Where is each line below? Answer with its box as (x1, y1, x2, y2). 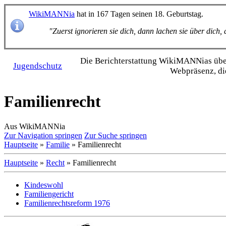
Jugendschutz (13, 61, 62, 71)
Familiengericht (24, 189, 74, 198)
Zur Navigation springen (4, 131, 82, 140)
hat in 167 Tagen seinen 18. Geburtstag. (75, 10, 203, 18)
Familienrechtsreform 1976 (24, 198, 110, 207)
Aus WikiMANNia (4, 122, 65, 131)
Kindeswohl (24, 180, 63, 189)
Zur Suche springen (84, 131, 147, 140)
